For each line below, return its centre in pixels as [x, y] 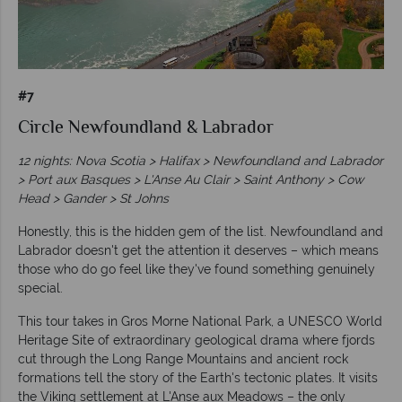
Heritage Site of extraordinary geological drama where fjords [197, 340]
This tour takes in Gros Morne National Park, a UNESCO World [200, 321]
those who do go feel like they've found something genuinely [197, 269]
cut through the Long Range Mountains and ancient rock [183, 358]
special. [40, 288]
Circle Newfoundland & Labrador [146, 128]
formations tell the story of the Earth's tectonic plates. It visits [198, 377]
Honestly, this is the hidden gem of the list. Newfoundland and [201, 231]
